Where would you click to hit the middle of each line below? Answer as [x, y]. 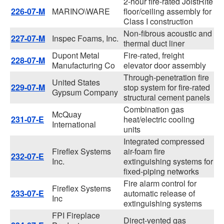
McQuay [67, 114]
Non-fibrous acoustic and [168, 33]
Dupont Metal [76, 55]
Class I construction [158, 21]
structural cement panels [167, 97]
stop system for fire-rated [167, 87]
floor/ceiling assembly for [167, 11]
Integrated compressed [164, 141]
